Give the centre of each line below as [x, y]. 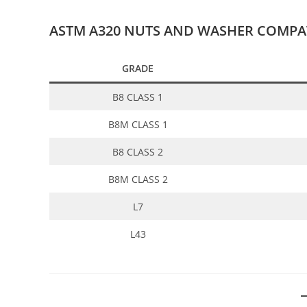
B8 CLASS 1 [138, 97]
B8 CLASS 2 [138, 152]
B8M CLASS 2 [138, 180]
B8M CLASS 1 [138, 125]
